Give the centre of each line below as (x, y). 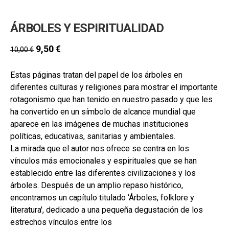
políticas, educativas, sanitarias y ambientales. (93, 136)
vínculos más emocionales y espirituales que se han (104, 161)
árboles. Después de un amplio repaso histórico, (97, 185)
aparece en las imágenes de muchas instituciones (99, 124)
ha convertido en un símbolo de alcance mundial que (103, 111)
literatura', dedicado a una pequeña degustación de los (107, 210)
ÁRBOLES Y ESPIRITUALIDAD (87, 28)
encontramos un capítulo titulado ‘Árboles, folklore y (102, 197)
